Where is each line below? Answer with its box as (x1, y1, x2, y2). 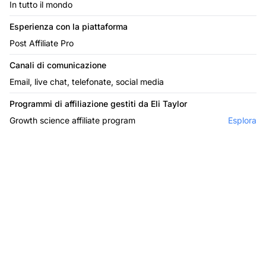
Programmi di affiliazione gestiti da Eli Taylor (9, 98, 187, 109)
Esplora (228, 115, 256, 125)
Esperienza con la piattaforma (9, 21, 128, 31)
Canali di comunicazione (9, 59, 106, 70)
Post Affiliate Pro (9, 37, 74, 48)
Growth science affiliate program (9, 115, 135, 125)
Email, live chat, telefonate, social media (9, 76, 164, 87)
